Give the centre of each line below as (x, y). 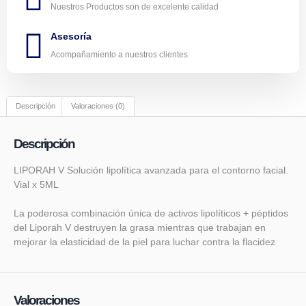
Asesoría (71, 36)
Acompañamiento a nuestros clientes (119, 54)
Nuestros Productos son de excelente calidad (135, 6)
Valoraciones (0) (98, 106)
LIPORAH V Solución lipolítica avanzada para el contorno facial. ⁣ (152, 170)
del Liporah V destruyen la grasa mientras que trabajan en (140, 228)
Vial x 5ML (36, 185)
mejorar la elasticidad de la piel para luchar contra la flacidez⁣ (144, 242)
